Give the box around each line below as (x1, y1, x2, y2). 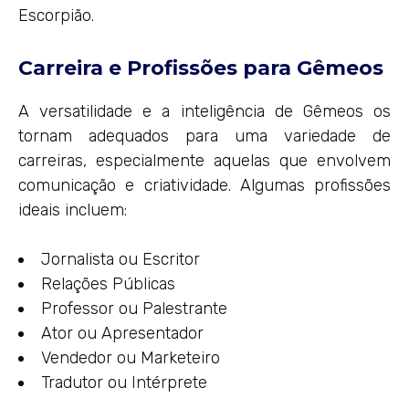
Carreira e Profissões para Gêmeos (18, 55, 383, 80)
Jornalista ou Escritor (41, 248, 200, 269)
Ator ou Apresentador (41, 322, 204, 343)
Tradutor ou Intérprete (41, 372, 207, 393)
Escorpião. (18, 5, 94, 26)
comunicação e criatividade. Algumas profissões (18, 174, 391, 195)
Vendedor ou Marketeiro (41, 347, 220, 368)
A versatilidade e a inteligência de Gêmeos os (18, 100, 391, 121)
